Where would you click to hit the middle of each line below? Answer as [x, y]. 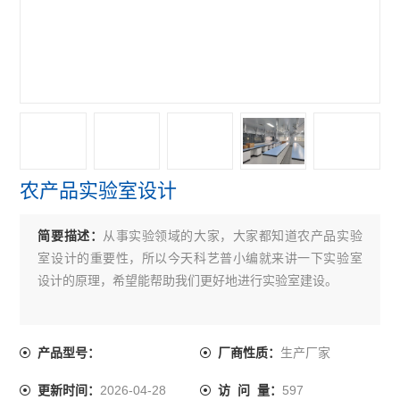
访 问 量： [250, 391]
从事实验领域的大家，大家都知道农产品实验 [233, 236]
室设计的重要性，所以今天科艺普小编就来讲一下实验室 [200, 258]
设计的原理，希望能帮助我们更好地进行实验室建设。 [188, 281]
